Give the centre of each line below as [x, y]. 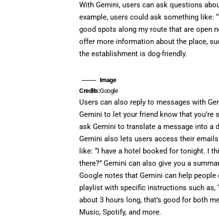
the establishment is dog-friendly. [133, 54]
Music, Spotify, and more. [120, 212]
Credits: [90, 90]
